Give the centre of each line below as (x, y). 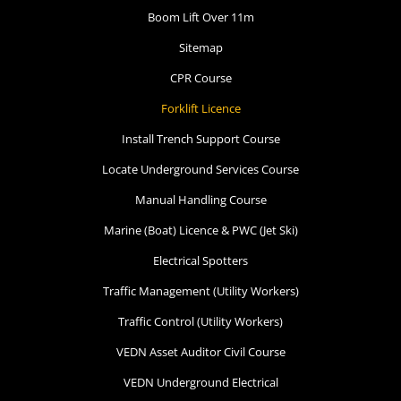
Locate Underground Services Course (200, 170)
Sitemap (200, 48)
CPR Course (200, 78)
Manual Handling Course (200, 200)
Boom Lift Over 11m (200, 17)
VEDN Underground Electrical (200, 383)
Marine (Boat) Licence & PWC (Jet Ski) (200, 230)
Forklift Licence (200, 109)
